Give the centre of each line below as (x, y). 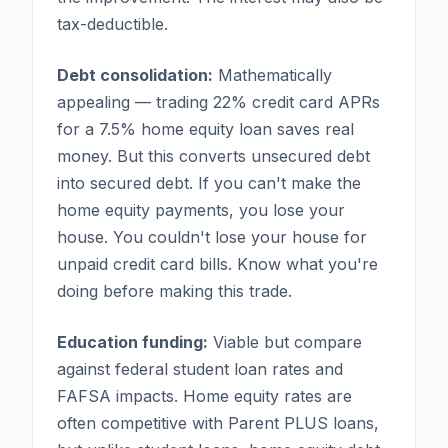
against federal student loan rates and (200, 368)
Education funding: (132, 341)
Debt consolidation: (135, 74)
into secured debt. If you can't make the (209, 182)
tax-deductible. (112, 23)
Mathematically (272, 74)
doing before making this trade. (174, 290)
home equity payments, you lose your (201, 209)
